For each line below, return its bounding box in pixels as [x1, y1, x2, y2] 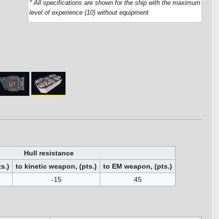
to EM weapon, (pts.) [103, 162, 172, 170]
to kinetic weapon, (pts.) [16, 162, 97, 170]
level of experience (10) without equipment [29, 9, 149, 17]
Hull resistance [24, 149, 74, 157]
